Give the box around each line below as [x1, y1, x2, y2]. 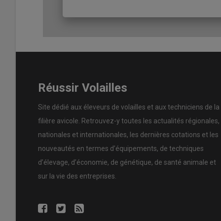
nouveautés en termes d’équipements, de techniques [38, 144, 204, 152]
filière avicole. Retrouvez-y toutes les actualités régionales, [38, 116, 220, 125]
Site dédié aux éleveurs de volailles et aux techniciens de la [38, 103, 220, 111]
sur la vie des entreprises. [38, 172, 116, 180]
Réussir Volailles [38, 81, 127, 95]
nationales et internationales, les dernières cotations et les [38, 130, 219, 139]
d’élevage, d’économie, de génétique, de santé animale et [38, 158, 216, 166]
